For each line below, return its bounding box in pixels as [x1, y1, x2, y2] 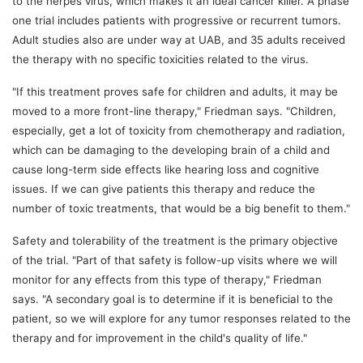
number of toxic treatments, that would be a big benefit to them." [12, 201, 350, 215]
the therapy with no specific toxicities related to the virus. [12, 52, 309, 66]
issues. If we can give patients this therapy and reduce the [12, 181, 315, 195]
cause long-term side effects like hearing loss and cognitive [12, 162, 319, 176]
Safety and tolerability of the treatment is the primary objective [12, 233, 338, 247]
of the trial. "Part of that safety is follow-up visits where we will [12, 253, 337, 267]
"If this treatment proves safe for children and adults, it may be [12, 84, 338, 98]
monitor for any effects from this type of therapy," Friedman [12, 272, 322, 286]
